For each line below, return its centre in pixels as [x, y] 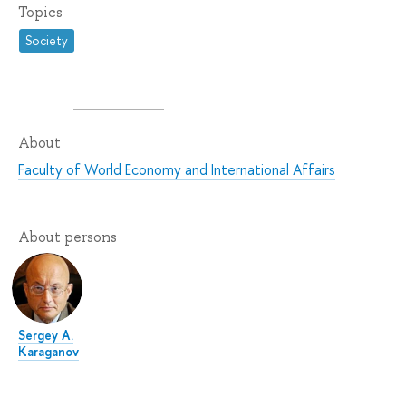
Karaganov [48, 352]
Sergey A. [46, 335]
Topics [40, 12]
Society [47, 41]
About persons [68, 237]
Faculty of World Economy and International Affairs [177, 170]
